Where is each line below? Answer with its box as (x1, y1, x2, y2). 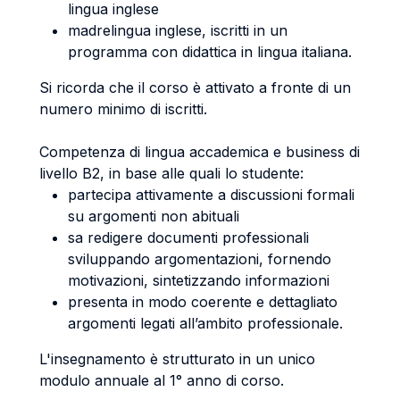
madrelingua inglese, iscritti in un (68, 21, 287, 39)
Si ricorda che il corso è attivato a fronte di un (39, 79, 351, 96)
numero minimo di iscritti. (39, 100, 207, 118)
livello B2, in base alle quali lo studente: (39, 164, 304, 182)
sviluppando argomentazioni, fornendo (68, 250, 331, 268)
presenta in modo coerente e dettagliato (68, 293, 337, 311)
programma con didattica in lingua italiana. (68, 43, 352, 61)
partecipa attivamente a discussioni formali (68, 186, 354, 204)
